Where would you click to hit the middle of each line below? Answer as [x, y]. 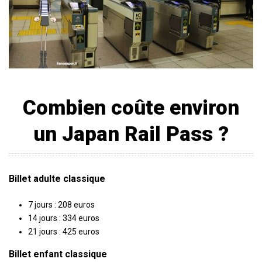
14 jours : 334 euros [63, 218]
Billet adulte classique [57, 179]
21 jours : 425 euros [63, 232]
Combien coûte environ [131, 108]
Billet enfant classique [58, 254]
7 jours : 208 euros [61, 205]
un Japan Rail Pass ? [131, 135]
